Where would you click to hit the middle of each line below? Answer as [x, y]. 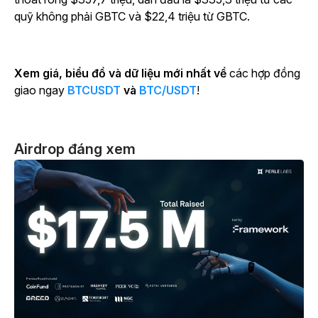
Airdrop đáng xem [75, 149]
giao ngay [41, 91]
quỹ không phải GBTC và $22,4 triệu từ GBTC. [132, 17]
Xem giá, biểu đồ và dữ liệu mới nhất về [122, 73]
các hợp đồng [265, 73]
